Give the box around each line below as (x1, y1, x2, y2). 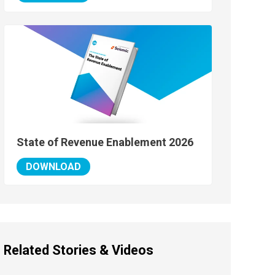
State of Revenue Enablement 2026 (17, 136, 194, 149)
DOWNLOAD (26, 161, 82, 173)
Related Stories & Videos (4, 242, 154, 258)
